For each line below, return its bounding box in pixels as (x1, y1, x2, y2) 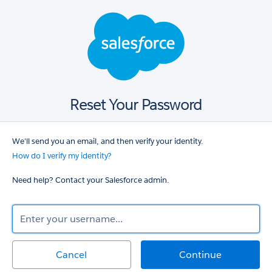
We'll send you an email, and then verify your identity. (12, 136, 203, 146)
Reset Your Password (70, 95, 202, 114)
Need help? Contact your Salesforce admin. (12, 175, 169, 185)
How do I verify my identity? (12, 151, 112, 161)
